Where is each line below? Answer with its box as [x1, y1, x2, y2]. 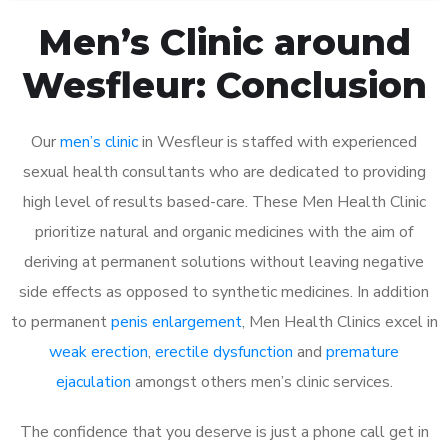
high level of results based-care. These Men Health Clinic [22, 190, 426, 213]
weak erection [49, 340, 148, 363]
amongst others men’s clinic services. [130, 370, 393, 393]
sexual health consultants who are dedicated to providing [22, 160, 426, 183]
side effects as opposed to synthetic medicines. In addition [19, 280, 429, 303]
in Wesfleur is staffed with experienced [138, 130, 417, 153]
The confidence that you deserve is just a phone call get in [19, 420, 429, 443]
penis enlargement [110, 310, 242, 333]
